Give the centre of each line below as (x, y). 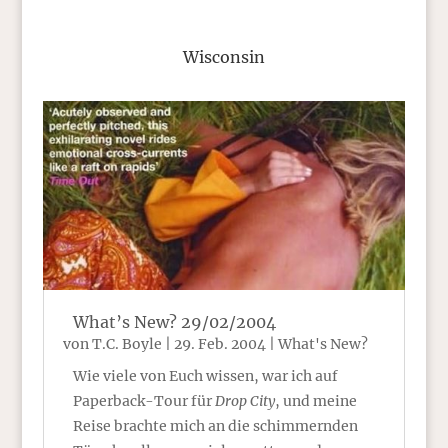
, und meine (315, 400)
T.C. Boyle (126, 343)
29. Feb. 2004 (219, 343)
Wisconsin (223, 57)
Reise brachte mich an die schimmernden (215, 425)
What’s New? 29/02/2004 (174, 321)
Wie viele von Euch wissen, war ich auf (205, 375)
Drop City (244, 400)
